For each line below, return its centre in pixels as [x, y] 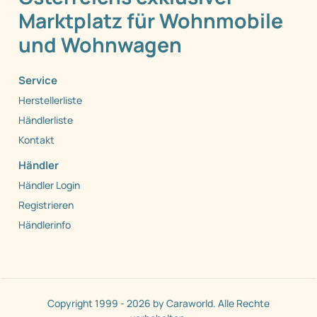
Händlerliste [46, 120]
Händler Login [49, 185]
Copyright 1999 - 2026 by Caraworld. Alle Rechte [158, 304]
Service [38, 81]
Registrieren [46, 205]
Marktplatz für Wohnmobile [151, 21]
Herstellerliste [50, 100]
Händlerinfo [45, 225]
